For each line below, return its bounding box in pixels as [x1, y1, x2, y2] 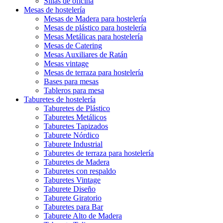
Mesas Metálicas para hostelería [44, 32, 143, 41]
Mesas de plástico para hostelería [44, 23, 146, 32]
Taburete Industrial [44, 140, 103, 148]
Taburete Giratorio [44, 194, 102, 202]
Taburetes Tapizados [44, 122, 108, 130]
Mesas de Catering [44, 41, 102, 50]
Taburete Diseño [44, 185, 96, 193]
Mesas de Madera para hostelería [44, 14, 146, 23]
